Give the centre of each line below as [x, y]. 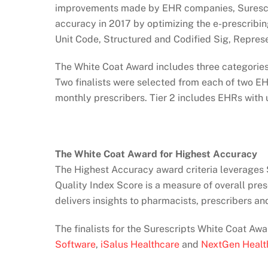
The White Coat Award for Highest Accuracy [156, 154]
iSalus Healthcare [140, 244]
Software [75, 244]
